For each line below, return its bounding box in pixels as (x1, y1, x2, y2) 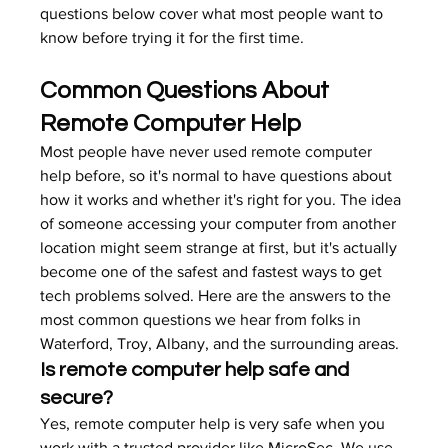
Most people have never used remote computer (40, 143, 377, 160)
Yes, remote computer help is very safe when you (40, 415, 390, 432)
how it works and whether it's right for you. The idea (40, 191, 406, 208)
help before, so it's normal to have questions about (40, 167, 397, 184)
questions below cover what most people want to (40, 5, 388, 22)
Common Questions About (40, 78, 335, 103)
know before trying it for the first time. (40, 29, 305, 46)
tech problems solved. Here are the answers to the (40, 287, 396, 304)
